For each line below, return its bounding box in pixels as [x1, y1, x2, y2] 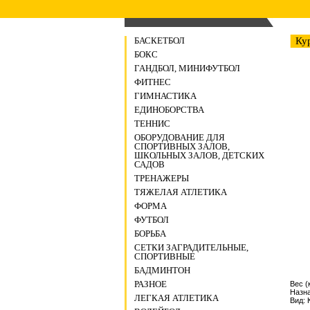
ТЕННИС [134, 118, 170, 129]
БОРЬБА [134, 228, 166, 239]
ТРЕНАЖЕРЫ [134, 173, 189, 183]
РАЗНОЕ [134, 279, 167, 289]
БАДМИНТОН [134, 265, 190, 275]
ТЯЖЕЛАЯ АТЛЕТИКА [134, 187, 227, 197]
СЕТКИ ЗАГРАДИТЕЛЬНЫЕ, [134, 242, 248, 253]
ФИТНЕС [134, 77, 171, 87]
